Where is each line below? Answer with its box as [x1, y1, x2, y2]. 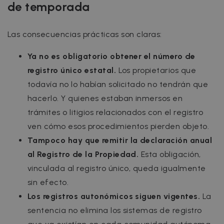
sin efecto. [27, 177, 69, 187]
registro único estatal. [27, 65, 116, 75]
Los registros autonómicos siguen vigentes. [27, 191, 200, 201]
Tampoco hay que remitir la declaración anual [27, 135, 212, 145]
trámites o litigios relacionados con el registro [27, 107, 203, 117]
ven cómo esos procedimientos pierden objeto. [27, 121, 209, 131]
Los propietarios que [116, 65, 196, 75]
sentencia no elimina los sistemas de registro [27, 205, 202, 215]
